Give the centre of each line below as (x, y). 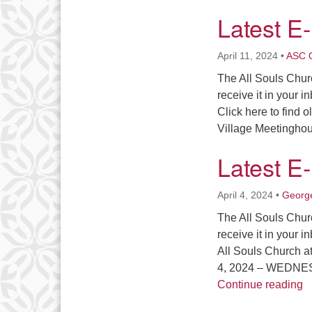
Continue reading (260, 284)
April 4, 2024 (245, 195)
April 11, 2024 (248, 56)
